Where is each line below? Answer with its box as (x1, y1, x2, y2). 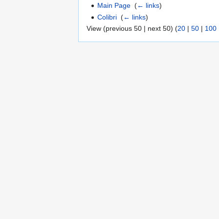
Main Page (97, 1, 131, 10)
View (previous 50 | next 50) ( (87, 24, 177, 33)
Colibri (97, 13, 117, 21)
